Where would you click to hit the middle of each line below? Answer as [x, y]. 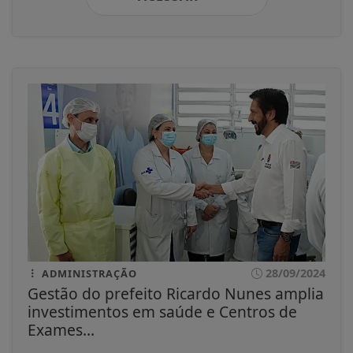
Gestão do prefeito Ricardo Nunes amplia [176, 293]
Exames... [61, 329]
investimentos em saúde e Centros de [162, 311]
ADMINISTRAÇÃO [88, 273]
